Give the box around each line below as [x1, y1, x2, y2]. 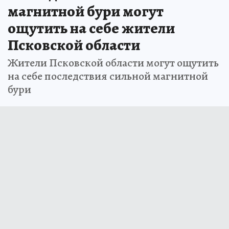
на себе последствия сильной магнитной [8, 68, 208, 84]
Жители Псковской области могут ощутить [8, 55, 219, 71]
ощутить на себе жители [8, 18, 175, 39]
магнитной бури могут [8, 1, 164, 22]
